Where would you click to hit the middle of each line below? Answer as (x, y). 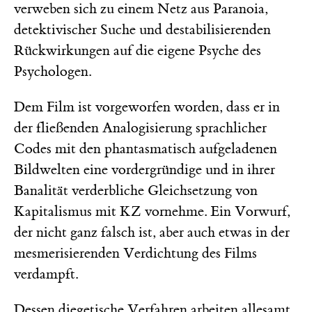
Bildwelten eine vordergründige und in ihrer (145, 169)
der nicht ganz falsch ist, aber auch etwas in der (152, 232)
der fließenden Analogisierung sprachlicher (140, 127)
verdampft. (46, 274)
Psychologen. (53, 71)
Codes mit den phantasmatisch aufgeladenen (146, 148)
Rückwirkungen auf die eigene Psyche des (138, 50)
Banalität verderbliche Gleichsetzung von (136, 190)
